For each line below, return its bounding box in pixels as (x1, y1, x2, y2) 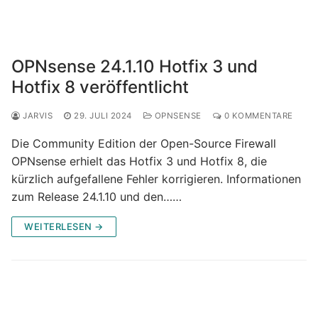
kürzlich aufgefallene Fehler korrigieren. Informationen (11, 171, 301, 186)
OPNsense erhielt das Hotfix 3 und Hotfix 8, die (11, 153, 267, 168)
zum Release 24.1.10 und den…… (11, 189, 182, 204)
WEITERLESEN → (24, 220, 104, 232)
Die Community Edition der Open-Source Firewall (11, 136, 276, 150)
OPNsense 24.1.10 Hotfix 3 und (11, 55, 258, 77)
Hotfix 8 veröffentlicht (11, 76, 189, 97)
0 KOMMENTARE (221, 110, 293, 121)
